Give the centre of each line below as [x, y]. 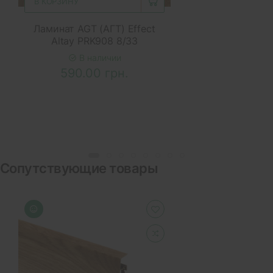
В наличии [99, 58]
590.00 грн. [94, 73]
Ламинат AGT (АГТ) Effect [94, 29]
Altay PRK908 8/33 [94, 41]
